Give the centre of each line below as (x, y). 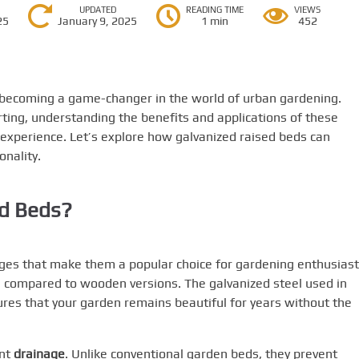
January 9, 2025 (98, 21)
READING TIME (215, 10)
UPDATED (97, 10)
